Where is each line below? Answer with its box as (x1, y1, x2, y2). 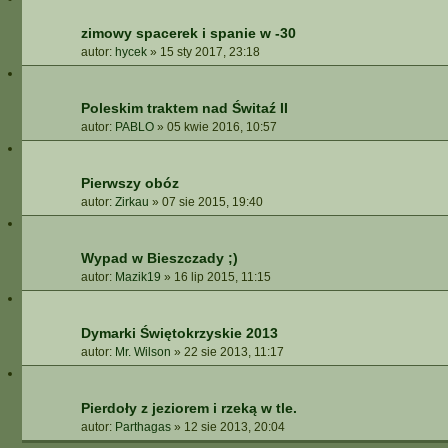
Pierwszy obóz (81, 175, 179, 191)
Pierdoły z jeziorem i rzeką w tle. (81, 400, 297, 416)
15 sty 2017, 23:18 (160, 45, 260, 59)
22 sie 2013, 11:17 (184, 345, 284, 359)
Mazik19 (115, 270, 161, 284)
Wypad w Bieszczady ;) (81, 250, 238, 266)
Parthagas (115, 420, 171, 434)
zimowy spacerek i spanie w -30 (81, 25, 296, 41)
